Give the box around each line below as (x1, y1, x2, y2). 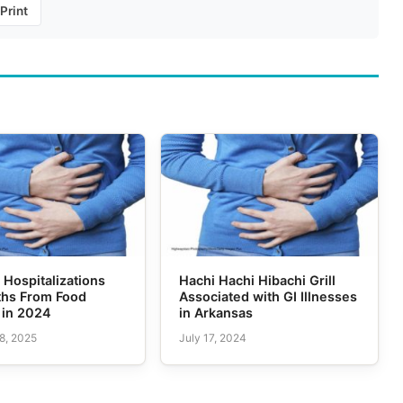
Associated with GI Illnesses (178, 288, 357, 304)
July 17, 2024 (178, 331, 246, 345)
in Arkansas (178, 304, 253, 320)
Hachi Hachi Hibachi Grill (178, 272, 336, 288)
